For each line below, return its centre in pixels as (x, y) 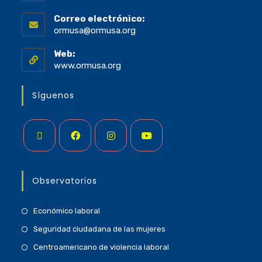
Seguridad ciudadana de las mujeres (100, 229)
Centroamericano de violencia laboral (101, 247)
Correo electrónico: (99, 19)
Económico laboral (67, 211)
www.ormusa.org (88, 66)
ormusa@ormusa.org (95, 31)
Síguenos (54, 96)
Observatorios (65, 181)
